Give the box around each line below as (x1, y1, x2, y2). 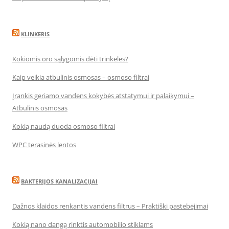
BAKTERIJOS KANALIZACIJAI (21, 177, 98, 185)
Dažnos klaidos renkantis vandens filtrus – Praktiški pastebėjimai (12, 201, 208, 211)
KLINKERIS (21, 30, 50, 38)
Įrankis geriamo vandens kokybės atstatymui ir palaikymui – (12, 91, 194, 100)
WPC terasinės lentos (12, 140, 76, 149)
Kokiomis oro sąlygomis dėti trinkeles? (12, 54, 128, 63)
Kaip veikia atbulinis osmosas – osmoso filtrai (12, 73, 149, 82)
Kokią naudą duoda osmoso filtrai (12, 122, 115, 131)
